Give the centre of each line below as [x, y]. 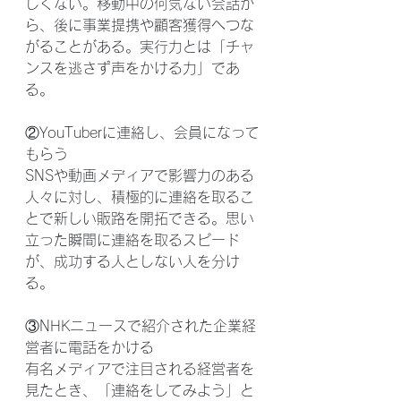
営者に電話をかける [90, 347]
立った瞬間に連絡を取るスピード [132, 240]
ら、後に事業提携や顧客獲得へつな [140, 25]
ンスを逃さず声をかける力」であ [132, 68]
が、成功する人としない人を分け [132, 261]
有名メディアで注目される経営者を [140, 369]
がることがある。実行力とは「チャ [140, 47]
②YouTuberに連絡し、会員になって [142, 132]
